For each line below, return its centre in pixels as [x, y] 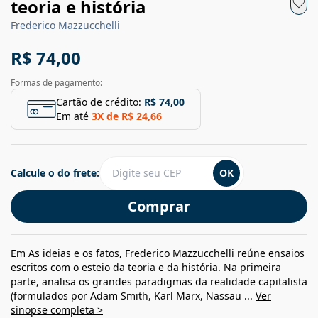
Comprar [159, 206]
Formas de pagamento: [56, 82]
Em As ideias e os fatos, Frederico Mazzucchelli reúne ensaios [158, 253]
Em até [72, 116]
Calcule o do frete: [55, 172]
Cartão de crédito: [99, 102]
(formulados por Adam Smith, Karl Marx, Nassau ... [133, 295]
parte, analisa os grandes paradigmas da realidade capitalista [159, 281]
